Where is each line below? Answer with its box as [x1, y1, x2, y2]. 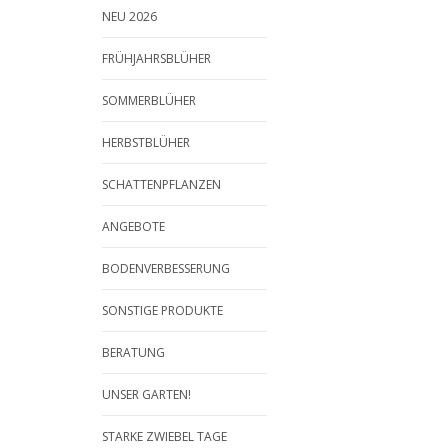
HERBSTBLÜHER [102, 134, 190, 151]
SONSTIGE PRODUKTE [102, 302, 223, 319]
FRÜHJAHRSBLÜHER [102, 50, 211, 67]
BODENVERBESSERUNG [102, 260, 230, 277]
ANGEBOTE [102, 218, 165, 235]
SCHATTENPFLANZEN [102, 176, 221, 193]
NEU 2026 [102, 8, 157, 25]
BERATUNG [102, 344, 165, 361]
